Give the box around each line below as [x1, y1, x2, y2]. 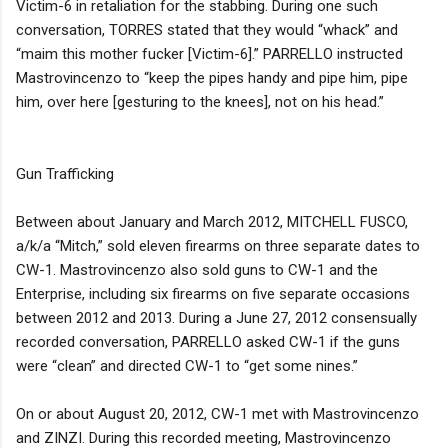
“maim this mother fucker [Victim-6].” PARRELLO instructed [16, 44, 403, 63]
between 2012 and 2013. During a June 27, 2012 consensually [16, 308, 417, 327]
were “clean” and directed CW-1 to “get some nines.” [16, 356, 358, 375]
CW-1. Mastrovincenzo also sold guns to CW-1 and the [16, 260, 378, 279]
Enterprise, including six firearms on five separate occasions [16, 284, 410, 303]
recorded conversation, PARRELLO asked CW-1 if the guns [16, 332, 400, 351]
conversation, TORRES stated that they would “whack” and [16, 20, 398, 39]
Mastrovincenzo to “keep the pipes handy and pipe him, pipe [16, 68, 408, 87]
